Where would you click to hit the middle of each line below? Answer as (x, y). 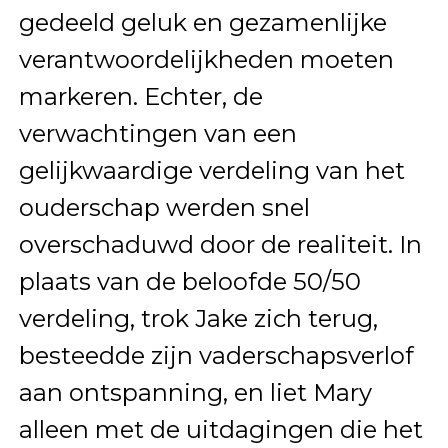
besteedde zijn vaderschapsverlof (216, 356)
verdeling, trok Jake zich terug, (198, 319)
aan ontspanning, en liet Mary (195, 393)
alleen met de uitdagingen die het (220, 430)
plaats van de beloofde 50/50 (189, 282)
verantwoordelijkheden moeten (206, 60)
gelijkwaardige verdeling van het (211, 171)
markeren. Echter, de (140, 97)
